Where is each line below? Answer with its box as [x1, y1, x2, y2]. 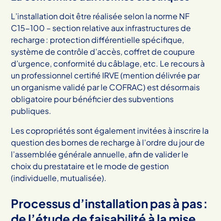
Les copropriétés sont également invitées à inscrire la [11, 125, 209, 136]
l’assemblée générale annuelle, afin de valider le [11, 148, 189, 159]
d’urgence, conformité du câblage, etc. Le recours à [11, 58, 205, 69]
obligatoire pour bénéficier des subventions [11, 93, 174, 104]
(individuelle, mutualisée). [11, 172, 107, 183]
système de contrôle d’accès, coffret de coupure [11, 46, 195, 57]
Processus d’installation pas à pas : [11, 195, 208, 211]
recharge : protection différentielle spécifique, [11, 34, 184, 45]
